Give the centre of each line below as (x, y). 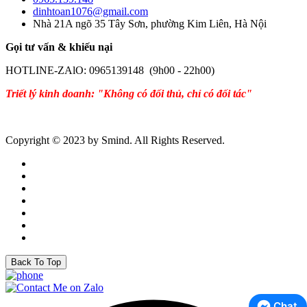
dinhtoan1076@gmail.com (90, 11)
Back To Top (36, 262)
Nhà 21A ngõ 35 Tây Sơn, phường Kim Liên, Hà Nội (150, 23)
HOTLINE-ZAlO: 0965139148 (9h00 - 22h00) (110, 70)
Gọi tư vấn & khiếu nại (59, 47)
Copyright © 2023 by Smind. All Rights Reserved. (115, 140)
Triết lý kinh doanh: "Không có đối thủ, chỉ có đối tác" (129, 93)
